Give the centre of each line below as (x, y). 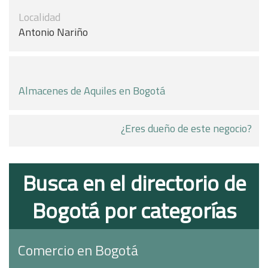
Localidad (39, 17)
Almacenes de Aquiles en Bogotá (92, 91)
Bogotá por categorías (134, 210)
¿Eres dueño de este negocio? (186, 128)
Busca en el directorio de (134, 183)
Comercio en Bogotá (78, 250)
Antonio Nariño (53, 32)
